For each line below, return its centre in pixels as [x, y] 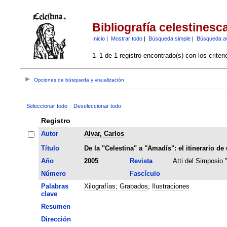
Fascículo [145, 173]
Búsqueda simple [169, 38]
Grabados [134, 186]
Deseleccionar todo [97, 106]
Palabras [54, 186]
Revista [141, 161]
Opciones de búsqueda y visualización [79, 80]
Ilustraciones [171, 186]
